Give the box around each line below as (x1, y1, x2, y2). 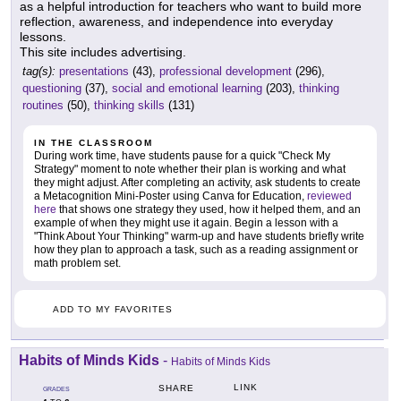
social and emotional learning (112, 81, 262, 96)
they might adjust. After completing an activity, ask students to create (34, 176, 361, 190)
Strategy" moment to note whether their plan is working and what (34, 163, 346, 176)
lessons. (20, 30, 66, 45)
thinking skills (94, 98, 165, 113)
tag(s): (22, 64, 55, 79)
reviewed (307, 190, 352, 203)
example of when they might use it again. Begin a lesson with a (34, 217, 338, 230)
